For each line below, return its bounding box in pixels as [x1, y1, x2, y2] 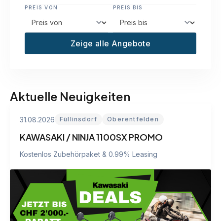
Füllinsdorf [60, 115, 98, 123]
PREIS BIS [113, 4, 143, 10]
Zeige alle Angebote [70, 38, 151, 48]
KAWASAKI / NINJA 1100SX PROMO [20, 131, 163, 143]
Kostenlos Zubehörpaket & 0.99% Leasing [20, 150, 157, 158]
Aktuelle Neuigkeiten [10, 89, 130, 104]
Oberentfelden [107, 115, 159, 123]
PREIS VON [25, 4, 58, 10]
